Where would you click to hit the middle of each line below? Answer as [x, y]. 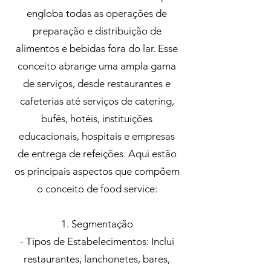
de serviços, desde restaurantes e [97, 83]
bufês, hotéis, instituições [97, 119]
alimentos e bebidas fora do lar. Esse [97, 48]
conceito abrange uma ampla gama [97, 66]
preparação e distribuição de [97, 31]
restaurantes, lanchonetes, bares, [97, 259]
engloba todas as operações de [97, 13]
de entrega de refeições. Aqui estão [97, 154]
